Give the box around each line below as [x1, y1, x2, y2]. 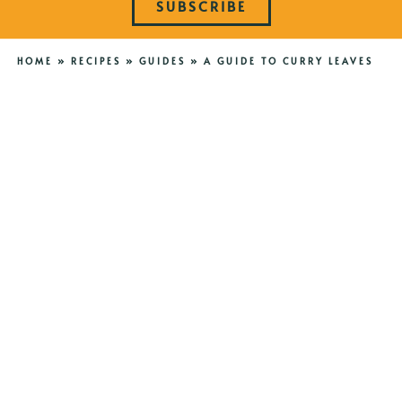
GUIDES [138, 55, 186, 68]
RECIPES [70, 55, 121, 68]
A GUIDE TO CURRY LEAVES [203, 55, 373, 68]
